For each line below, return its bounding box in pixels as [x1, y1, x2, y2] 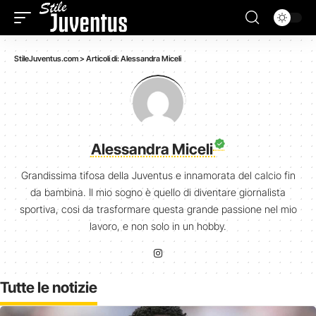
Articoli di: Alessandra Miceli [86, 53, 181, 63]
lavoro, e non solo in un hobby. [90, 219, 226, 232]
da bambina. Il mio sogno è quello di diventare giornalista [30, 186, 286, 198]
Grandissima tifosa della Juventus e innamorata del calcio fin [20, 169, 296, 181]
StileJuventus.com [14, 53, 78, 63]
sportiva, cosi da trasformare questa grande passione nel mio [19, 202, 297, 215]
